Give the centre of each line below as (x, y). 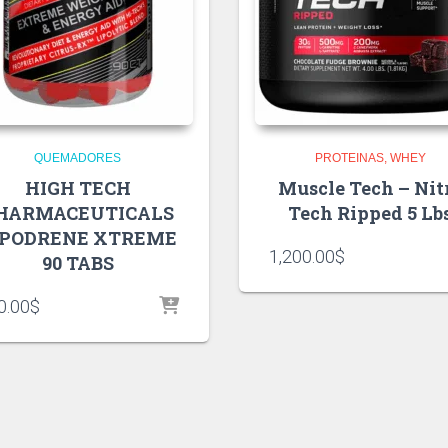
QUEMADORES (78, 158)
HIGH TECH (77, 188)
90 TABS (77, 263)
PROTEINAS (349, 158)
